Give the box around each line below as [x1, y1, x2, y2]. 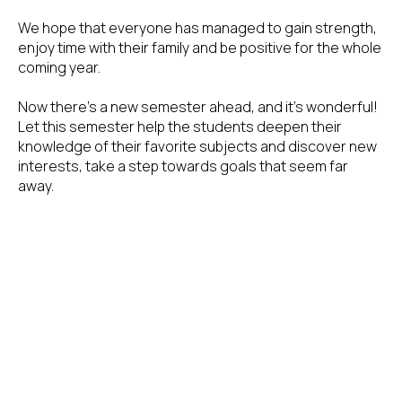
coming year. [18, 57, 100, 77]
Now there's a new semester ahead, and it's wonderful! [18, 96, 378, 117]
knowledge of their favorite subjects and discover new [18, 135, 377, 156]
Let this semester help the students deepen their [18, 116, 342, 136]
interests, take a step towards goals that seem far [18, 155, 348, 176]
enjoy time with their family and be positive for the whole [18, 37, 381, 57]
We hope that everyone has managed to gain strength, [18, 17, 377, 38]
